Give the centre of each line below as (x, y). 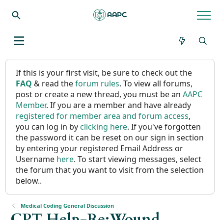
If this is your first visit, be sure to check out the (104, 73)
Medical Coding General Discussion (67, 206)
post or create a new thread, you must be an (99, 94)
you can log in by (48, 127)
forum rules (97, 83)
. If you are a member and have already (119, 105)
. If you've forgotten (164, 127)
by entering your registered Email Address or (100, 148)
